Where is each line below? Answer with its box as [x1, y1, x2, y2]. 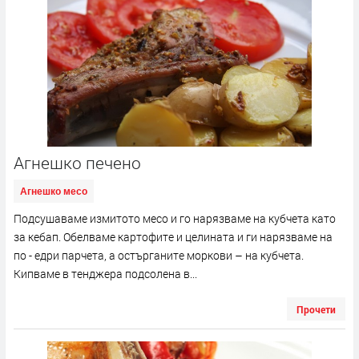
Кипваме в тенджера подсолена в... [14, 265, 197, 281]
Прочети [296, 302, 336, 316]
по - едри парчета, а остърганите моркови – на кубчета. [14, 247, 304, 263]
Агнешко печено [14, 151, 141, 174]
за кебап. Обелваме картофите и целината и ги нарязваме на [14, 228, 333, 244]
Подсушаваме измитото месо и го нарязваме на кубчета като [14, 210, 336, 226]
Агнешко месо [20, 185, 87, 197]
